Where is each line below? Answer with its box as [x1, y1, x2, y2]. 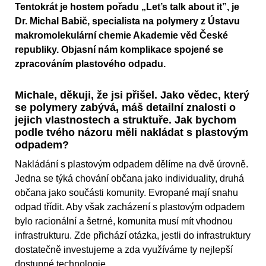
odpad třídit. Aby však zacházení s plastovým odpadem [15, 202, 245, 213]
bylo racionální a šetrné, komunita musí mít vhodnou [15, 216, 233, 227]
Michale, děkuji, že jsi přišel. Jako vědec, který [15, 89, 249, 102]
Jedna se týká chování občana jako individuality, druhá [15, 173, 244, 184]
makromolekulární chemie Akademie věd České [15, 30, 228, 41]
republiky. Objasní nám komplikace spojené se [15, 45, 223, 55]
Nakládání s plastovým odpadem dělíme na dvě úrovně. [15, 159, 248, 170]
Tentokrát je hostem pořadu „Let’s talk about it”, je [15, 2, 239, 12]
